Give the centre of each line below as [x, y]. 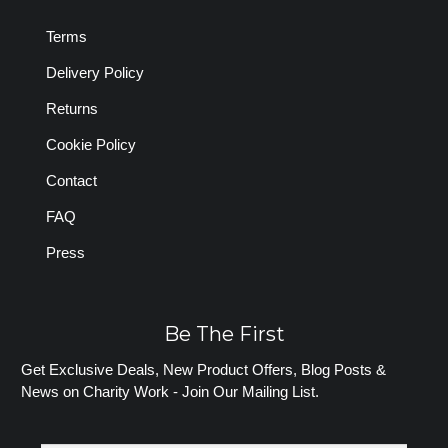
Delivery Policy [94, 73]
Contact [71, 181]
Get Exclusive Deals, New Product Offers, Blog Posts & [204, 369]
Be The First [224, 333]
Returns [71, 109]
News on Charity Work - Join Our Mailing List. [170, 391]
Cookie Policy [90, 145]
